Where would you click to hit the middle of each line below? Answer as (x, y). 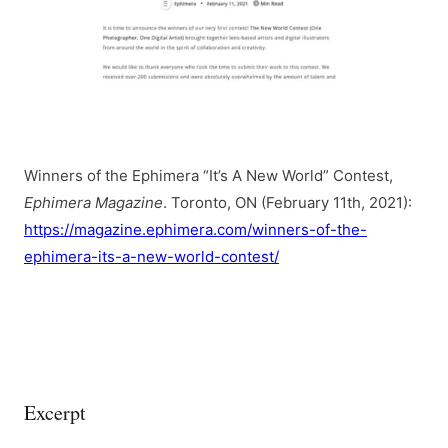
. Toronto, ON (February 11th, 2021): (287, 203)
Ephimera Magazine (93, 203)
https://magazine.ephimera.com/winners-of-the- (195, 230)
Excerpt (55, 413)
